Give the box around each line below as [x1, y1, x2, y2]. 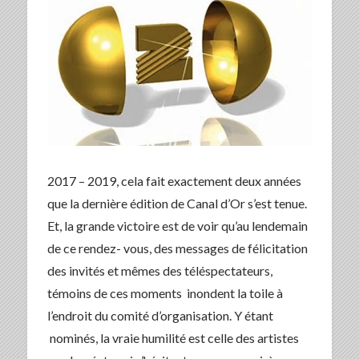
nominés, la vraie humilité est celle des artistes [46, 330, 301, 346]
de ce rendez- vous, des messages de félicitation [46, 240, 308, 256]
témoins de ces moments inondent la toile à [46, 285, 283, 301]
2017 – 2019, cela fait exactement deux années [46, 173, 301, 189]
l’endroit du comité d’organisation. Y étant [46, 308, 273, 324]
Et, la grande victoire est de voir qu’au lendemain [46, 218, 308, 234]
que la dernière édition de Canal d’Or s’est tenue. [46, 196, 307, 212]
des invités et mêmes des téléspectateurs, [46, 263, 272, 279]
